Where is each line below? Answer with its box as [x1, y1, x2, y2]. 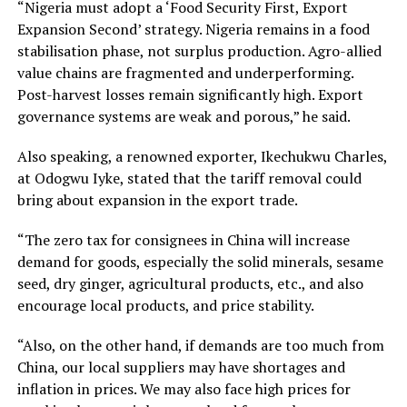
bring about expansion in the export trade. [16, 189, 298, 210]
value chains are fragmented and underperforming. [16, 62, 353, 83]
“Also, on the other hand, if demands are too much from [16, 334, 384, 355]
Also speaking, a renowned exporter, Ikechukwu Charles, [16, 145, 387, 166]
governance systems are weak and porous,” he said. [16, 105, 351, 126]
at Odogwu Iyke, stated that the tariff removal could [16, 167, 362, 188]
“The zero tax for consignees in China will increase [16, 229, 350, 250]
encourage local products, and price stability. [16, 294, 314, 315]
